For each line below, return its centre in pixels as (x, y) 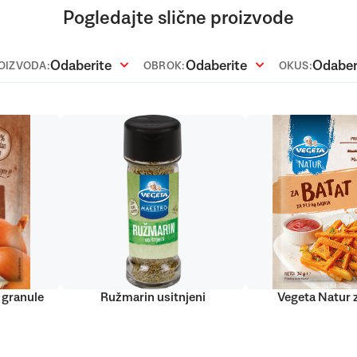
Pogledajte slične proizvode (178, 18)
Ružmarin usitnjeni (153, 297)
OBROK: (164, 66)
